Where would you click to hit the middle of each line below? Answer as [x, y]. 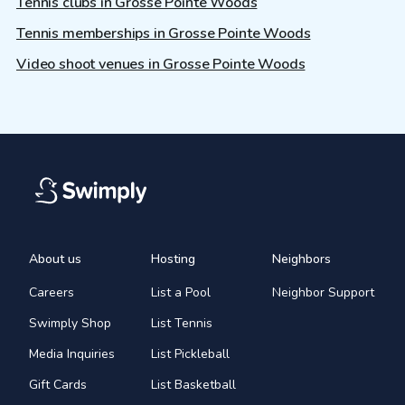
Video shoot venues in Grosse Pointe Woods [161, 64]
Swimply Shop [70, 323]
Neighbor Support [324, 292]
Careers [52, 292]
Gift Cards [58, 384]
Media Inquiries [72, 353]
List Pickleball [190, 353]
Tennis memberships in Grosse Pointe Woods [164, 33]
